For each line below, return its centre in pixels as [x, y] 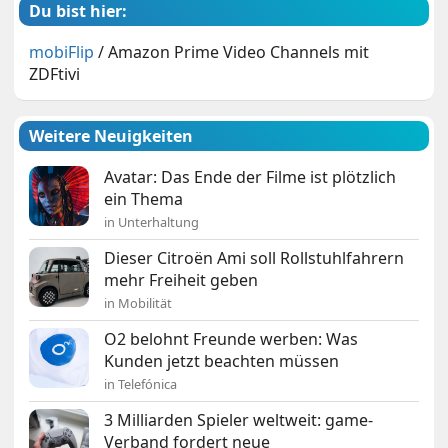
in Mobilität [138, 303]
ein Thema [144, 199]
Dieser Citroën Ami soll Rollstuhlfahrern [254, 258]
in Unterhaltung [152, 222]
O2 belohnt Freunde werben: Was [231, 339]
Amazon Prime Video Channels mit [239, 52]
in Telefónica [141, 384]
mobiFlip [62, 52]
